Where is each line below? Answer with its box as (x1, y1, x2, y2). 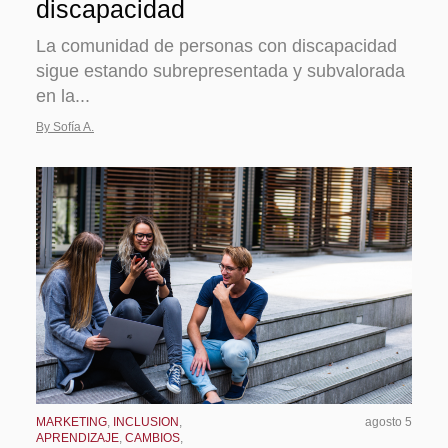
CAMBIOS (125, 431, 180, 446)
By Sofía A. (36, 120, 94, 135)
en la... (36, 86, 90, 107)
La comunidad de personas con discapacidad (36, 36, 397, 57)
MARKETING (36, 415, 107, 430)
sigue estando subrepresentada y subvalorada (36, 61, 405, 82)
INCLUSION (113, 415, 179, 430)
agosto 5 (365, 415, 412, 430)
